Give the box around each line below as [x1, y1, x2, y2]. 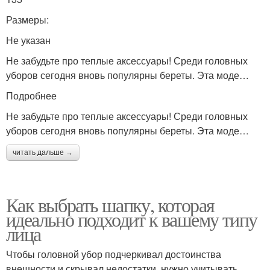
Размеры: [6, 12, 49, 27]
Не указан [6, 33, 51, 47]
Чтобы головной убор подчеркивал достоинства [6, 246, 221, 261]
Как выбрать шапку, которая [6, 191, 215, 218]
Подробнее [6, 88, 57, 102]
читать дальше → [13, 148, 73, 157]
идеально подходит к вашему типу [6, 206, 257, 232]
